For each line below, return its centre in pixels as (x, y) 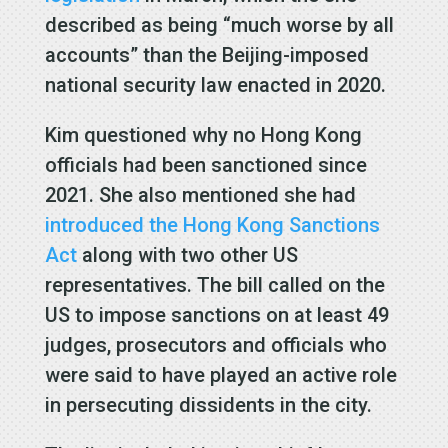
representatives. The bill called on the (214, 284)
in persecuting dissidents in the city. (208, 404)
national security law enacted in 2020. (215, 84)
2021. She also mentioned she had (200, 194)
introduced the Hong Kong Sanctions (212, 224)
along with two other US (187, 254)
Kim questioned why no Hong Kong (203, 134)
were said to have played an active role (220, 374)
